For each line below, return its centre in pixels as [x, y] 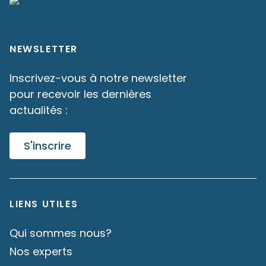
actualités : [39, 110]
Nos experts [41, 251]
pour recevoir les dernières [80, 94]
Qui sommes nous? [61, 233]
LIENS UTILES [44, 204]
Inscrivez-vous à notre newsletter [98, 78]
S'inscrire [47, 146]
